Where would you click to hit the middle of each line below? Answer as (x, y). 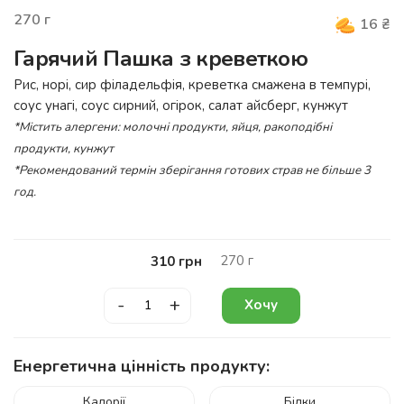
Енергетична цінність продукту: (142, 366)
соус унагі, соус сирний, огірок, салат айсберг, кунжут (181, 105)
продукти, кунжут (64, 148)
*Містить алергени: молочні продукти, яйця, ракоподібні (173, 127)
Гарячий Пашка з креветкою (161, 58)
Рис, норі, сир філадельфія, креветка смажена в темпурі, (192, 84)
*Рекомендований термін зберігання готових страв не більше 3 (192, 170)
